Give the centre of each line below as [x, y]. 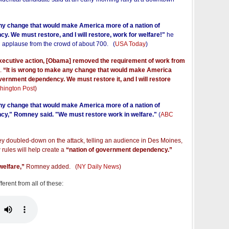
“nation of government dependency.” [119, 150]
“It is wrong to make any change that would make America [87, 70]
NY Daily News [98, 167]
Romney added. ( [52, 167]
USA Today [130, 44]
